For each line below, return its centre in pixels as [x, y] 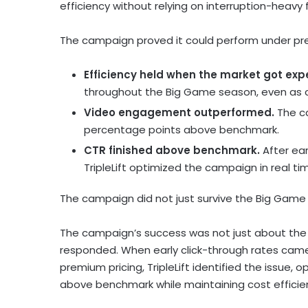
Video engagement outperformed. [179, 113]
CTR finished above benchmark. [172, 151]
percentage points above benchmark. [181, 130]
